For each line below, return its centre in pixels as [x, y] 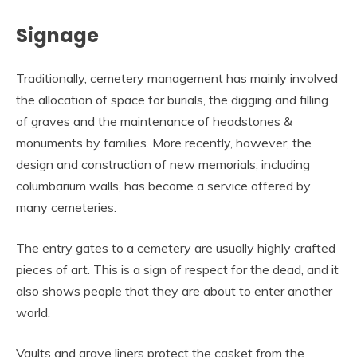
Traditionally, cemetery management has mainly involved [177, 78]
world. [33, 312]
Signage [57, 35]
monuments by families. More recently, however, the [164, 142]
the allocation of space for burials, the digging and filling [172, 99]
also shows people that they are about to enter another [174, 290]
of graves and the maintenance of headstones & [154, 121]
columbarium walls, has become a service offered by [163, 185]
